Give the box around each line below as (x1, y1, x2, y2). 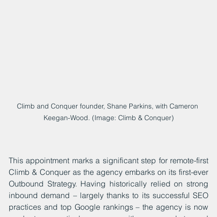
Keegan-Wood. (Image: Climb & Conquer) (43, 113, 174, 122)
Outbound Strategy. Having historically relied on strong (9, 178, 208, 188)
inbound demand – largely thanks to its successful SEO (9, 190, 208, 200)
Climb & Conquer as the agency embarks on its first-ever (9, 167, 208, 177)
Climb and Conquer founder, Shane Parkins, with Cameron (17, 101, 200, 110)
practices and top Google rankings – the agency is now (9, 201, 208, 212)
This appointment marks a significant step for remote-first (9, 155, 208, 165)
